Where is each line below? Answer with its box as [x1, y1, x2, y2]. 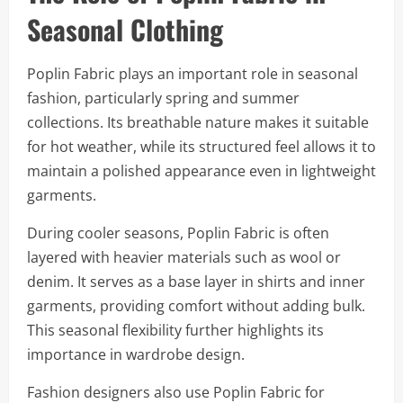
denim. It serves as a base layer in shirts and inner [27, 272, 365, 291]
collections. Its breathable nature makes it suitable [27, 112, 369, 132]
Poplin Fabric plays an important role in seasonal [27, 64, 358, 84]
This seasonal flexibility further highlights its [27, 320, 324, 340]
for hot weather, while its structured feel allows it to [27, 137, 376, 157]
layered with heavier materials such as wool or [27, 247, 341, 267]
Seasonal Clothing [27, 9, 223, 49]
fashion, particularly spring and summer [27, 88, 300, 108]
